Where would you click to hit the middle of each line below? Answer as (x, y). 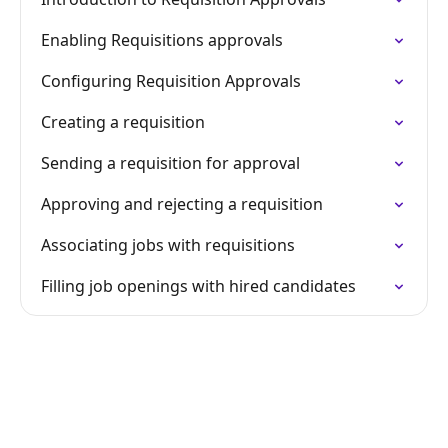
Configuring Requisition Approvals (171, 81)
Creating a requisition (123, 122)
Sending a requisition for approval (170, 163)
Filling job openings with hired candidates (198, 286)
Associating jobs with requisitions (168, 245)
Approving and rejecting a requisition (182, 204)
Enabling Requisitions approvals (162, 40)
